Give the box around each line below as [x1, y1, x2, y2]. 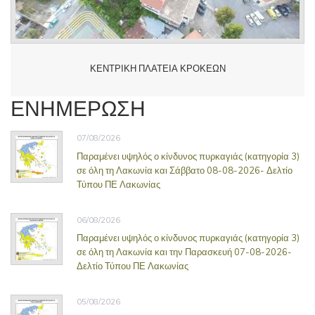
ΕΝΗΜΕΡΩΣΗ [11, 91, 146, 124]
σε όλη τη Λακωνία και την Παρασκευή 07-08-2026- [77, 246, 292, 258]
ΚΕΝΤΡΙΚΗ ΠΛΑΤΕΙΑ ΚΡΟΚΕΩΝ [89, 63, 226, 75]
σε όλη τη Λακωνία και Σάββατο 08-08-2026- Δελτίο [77, 164, 292, 176]
